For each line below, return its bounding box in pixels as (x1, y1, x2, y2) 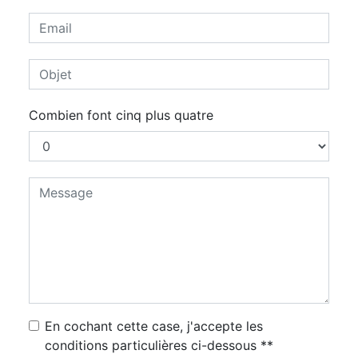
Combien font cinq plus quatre (29, 107, 213, 123)
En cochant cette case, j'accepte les (45, 318, 263, 334)
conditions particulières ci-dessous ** (45, 337, 273, 353)
